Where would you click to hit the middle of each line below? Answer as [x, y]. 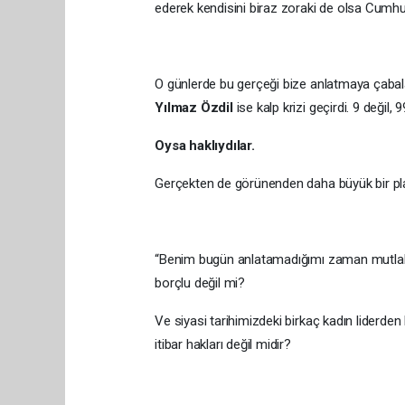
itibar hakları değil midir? [223, 344]
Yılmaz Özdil [194, 108]
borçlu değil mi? [200, 283]
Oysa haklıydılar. [205, 146]
